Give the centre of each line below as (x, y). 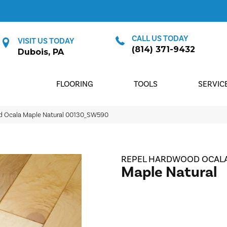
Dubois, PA (41, 52)
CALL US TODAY (160, 39)
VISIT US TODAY (46, 41)
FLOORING (75, 84)
